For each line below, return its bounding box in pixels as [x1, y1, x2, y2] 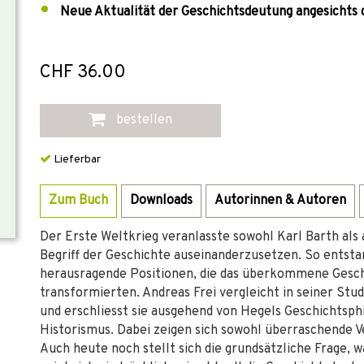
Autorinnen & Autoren [214, 193, 346, 209]
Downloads [130, 193, 193, 209]
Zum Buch [49, 193, 108, 209]
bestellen [113, 112, 173, 128]
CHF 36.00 [40, 62, 126, 84]
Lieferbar [51, 153, 101, 167]
